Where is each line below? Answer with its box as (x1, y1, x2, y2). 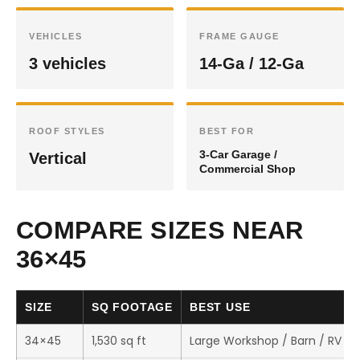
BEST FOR (199, 126, 254, 136)
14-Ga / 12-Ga (199, 55, 304, 72)
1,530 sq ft (92, 333, 146, 349)
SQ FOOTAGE (92, 301, 173, 313)
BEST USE (190, 301, 251, 313)
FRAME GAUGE (199, 31, 280, 41)
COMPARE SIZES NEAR (16, 216, 304, 244)
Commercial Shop (199, 162, 296, 175)
